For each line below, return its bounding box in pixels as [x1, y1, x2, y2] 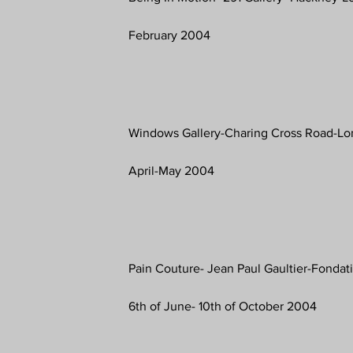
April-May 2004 [128, 163, 215, 177]
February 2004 [128, 28, 211, 42]
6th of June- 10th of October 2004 [128, 299, 318, 313]
